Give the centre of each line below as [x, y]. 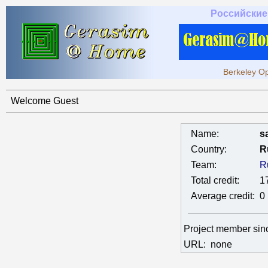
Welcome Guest [45, 101]
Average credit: [223, 196]
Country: [209, 149]
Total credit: [215, 180]
